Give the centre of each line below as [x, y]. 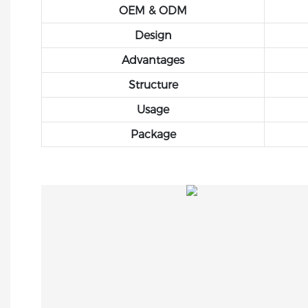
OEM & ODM [153, 10]
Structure [153, 85]
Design [153, 35]
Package [153, 134]
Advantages [153, 60]
